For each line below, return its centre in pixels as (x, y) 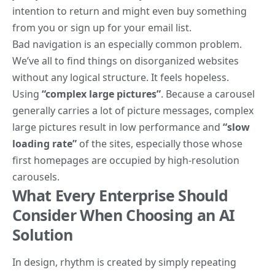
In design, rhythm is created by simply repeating (124, 262)
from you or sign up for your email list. (102, 28)
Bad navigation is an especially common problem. (127, 45)
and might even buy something (173, 11)
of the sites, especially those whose (160, 144)
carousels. (36, 177)
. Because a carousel (208, 94)
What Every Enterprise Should (120, 196)
